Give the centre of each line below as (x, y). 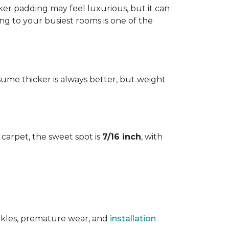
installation (133, 219)
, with (152, 137)
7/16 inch (122, 137)
